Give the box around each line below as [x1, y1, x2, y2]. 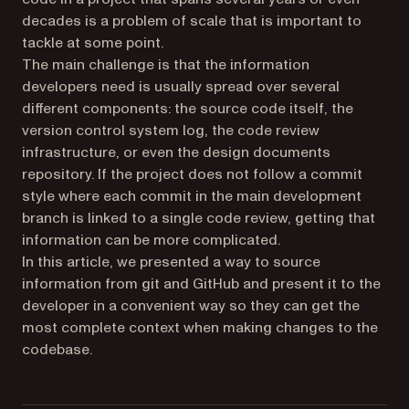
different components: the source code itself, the [22, 99, 353, 119]
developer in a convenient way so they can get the [22, 296, 360, 316]
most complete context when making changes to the [22, 318, 378, 338]
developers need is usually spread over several [22, 77, 340, 97]
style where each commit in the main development [22, 186, 362, 206]
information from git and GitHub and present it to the [22, 274, 381, 294]
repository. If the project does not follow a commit [22, 164, 362, 184]
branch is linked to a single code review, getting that [22, 208, 375, 228]
